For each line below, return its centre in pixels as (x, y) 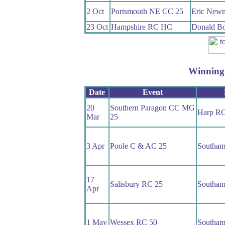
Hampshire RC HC (141, 27)
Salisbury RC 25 (136, 184)
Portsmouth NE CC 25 (147, 11)
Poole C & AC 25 (138, 146)
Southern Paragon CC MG (152, 108)
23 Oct (97, 27)
